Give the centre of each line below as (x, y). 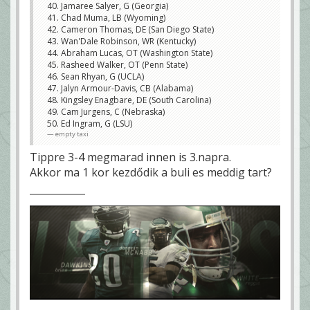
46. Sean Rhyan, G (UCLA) (95, 77)
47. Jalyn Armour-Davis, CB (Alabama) (120, 89)
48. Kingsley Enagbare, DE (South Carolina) (129, 100)
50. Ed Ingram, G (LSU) (90, 124)
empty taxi (72, 134)
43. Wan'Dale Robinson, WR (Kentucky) (121, 42)
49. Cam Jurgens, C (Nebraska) (106, 112)
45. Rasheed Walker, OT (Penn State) (117, 65)
